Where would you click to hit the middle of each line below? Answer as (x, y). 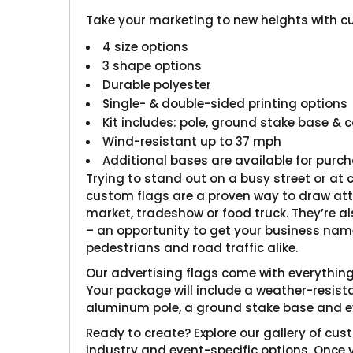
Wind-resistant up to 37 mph (192, 141)
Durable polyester (157, 84)
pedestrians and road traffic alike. (192, 247)
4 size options (146, 46)
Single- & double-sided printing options (225, 103)
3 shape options (152, 65)
